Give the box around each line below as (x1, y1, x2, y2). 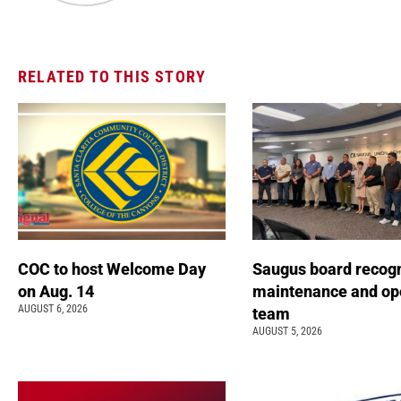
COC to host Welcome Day (18, 260, 206, 279)
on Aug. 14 (18, 282, 98, 302)
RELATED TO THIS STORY (18, 67, 207, 87)
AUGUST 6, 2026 (18, 303, 88, 316)
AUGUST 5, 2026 (252, 325, 322, 338)
